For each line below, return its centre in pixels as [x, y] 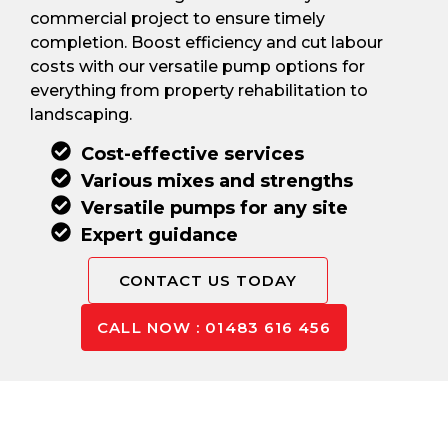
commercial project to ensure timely [177, 18]
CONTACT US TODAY [208, 281]
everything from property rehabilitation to [199, 90]
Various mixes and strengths [217, 181]
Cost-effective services [192, 154]
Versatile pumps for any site [214, 208]
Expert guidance [159, 235]
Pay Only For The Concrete [221, 425]
